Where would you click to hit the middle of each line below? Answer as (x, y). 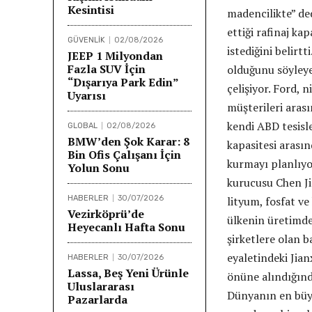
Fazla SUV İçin (107, 69)
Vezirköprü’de (106, 213)
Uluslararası (101, 286)
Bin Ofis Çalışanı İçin (124, 154)
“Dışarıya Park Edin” (123, 82)
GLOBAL (83, 125)
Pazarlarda (97, 299)
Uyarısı (87, 95)
